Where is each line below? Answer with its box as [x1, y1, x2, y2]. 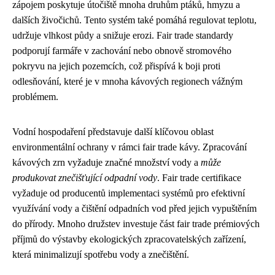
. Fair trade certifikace [157, 172, 241, 183]
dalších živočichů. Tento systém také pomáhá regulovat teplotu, [12, 14, 257, 25]
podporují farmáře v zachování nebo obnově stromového [12, 45, 231, 56]
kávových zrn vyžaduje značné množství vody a [12, 157, 201, 168]
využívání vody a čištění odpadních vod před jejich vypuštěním [12, 203, 257, 214]
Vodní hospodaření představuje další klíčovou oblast [12, 126, 214, 137]
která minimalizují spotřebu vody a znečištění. [12, 249, 189, 260]
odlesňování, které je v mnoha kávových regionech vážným [12, 76, 242, 87]
